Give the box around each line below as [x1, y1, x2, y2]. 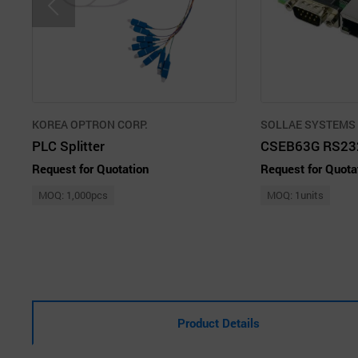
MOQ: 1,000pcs [38, 187, 108, 202]
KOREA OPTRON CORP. [32, 116, 148, 132]
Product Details [177, 314, 261, 331]
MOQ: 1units [267, 187, 324, 202]
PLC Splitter [32, 136, 105, 155]
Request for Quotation [32, 160, 149, 177]
